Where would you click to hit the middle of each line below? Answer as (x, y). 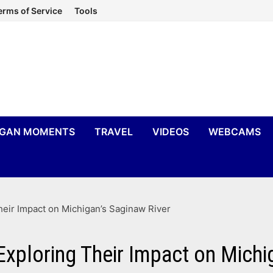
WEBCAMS (235, 132)
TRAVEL (114, 132)
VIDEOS (171, 132)
